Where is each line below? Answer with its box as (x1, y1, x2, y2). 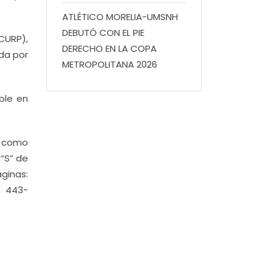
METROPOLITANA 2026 (62, 58, 157, 71)
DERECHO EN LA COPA (62, 42, 157, 55)
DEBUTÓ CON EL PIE (62, 26, 144, 39)
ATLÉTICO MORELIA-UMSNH (62, 10, 178, 23)
